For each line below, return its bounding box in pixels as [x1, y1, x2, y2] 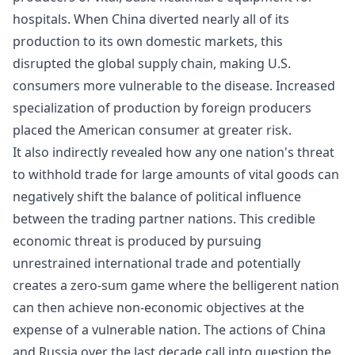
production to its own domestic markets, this [13, 32, 283, 51]
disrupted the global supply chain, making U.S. [13, 55, 291, 73]
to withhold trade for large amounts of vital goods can [13, 166, 339, 184]
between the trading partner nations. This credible [13, 210, 315, 228]
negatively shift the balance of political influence [13, 188, 301, 206]
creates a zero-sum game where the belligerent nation [13, 277, 339, 295]
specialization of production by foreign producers [13, 99, 311, 117]
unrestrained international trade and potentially [13, 254, 300, 273]
